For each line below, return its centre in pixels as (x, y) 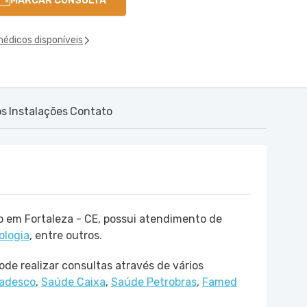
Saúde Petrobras (154, 282)
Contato (91, 111)
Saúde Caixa (73, 282)
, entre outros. (66, 235)
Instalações (38, 111)
